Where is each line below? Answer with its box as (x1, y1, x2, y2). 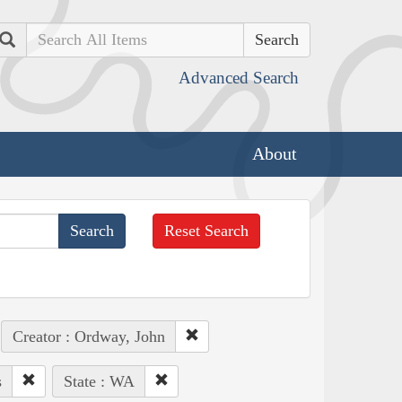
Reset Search (164, 221, 249, 240)
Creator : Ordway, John (12, 327, 165, 345)
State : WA (63, 371, 135, 390)
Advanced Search (179, 68, 299, 87)
